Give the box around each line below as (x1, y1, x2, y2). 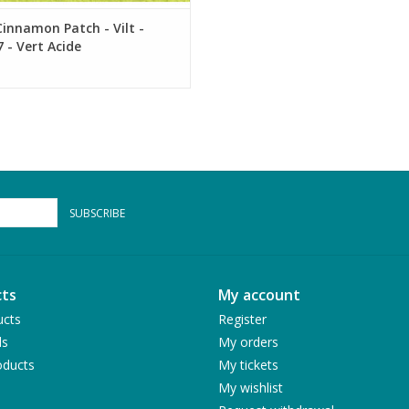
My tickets (218, 355, 278, 373)
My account (218, 284, 300, 305)
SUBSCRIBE (69, 204, 125, 221)
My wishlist (218, 378, 283, 396)
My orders (218, 332, 278, 351)
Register (218, 309, 267, 328)
